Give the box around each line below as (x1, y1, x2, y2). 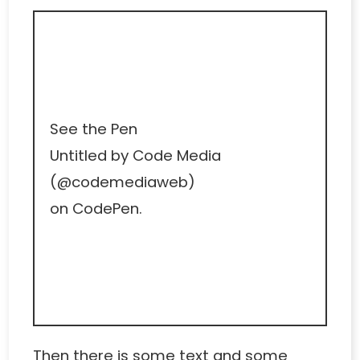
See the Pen (49, 118, 137, 139)
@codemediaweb (56, 171, 188, 192)
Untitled (49, 145, 107, 166)
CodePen (72, 198, 139, 219)
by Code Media (106, 145, 221, 166)
